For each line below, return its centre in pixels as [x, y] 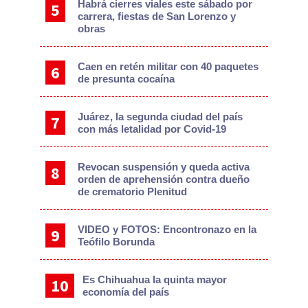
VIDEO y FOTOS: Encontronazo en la [167, 230]
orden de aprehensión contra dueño [164, 179]
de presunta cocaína [126, 79]
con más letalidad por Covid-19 [152, 129]
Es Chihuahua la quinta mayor [154, 280]
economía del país [125, 292]
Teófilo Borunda [117, 242]
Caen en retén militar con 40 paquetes [168, 67]
